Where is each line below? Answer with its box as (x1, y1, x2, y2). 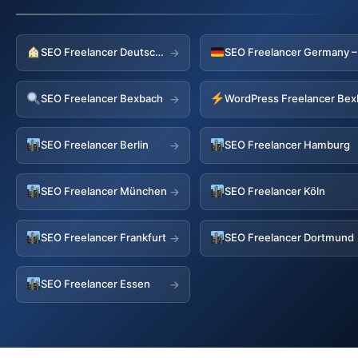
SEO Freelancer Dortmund (225, 231, 355, 245)
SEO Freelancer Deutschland (155, 46, 165, 59)
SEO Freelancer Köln (225, 185, 326, 198)
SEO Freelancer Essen (41, 277, 151, 291)
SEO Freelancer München (41, 185, 168, 198)
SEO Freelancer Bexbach (41, 92, 164, 105)
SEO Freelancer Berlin (41, 138, 149, 152)
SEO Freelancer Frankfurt (41, 231, 167, 245)
